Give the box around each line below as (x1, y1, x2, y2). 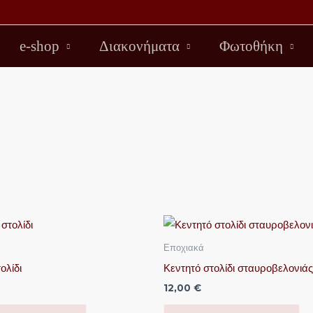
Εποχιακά (163, 242, 204, 254)
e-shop (19, 38, 59, 54)
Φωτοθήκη (219, 38, 283, 54)
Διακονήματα (99, 38, 180, 54)
